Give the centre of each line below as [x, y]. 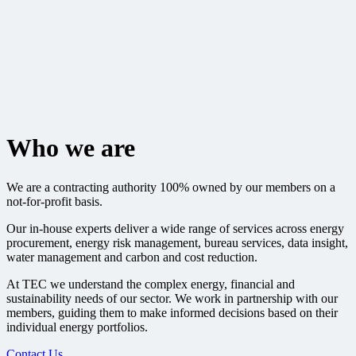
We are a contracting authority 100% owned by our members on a [171, 187]
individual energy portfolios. [77, 327]
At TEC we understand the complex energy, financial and [151, 284]
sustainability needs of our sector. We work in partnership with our [172, 298]
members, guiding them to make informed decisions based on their [172, 312]
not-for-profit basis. [54, 201]
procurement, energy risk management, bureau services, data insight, [177, 242]
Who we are [71, 148]
